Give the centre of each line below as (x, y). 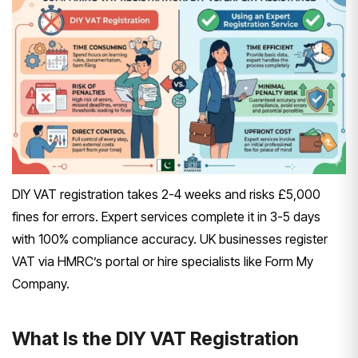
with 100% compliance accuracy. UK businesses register (170, 239)
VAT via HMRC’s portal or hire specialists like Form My (163, 261)
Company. (41, 283)
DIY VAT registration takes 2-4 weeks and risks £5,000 (166, 194)
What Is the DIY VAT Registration (155, 338)
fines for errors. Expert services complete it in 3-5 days (166, 216)
